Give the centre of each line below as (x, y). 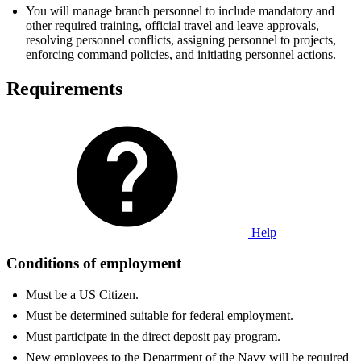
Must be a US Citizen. (82, 295)
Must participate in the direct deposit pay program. (153, 337)
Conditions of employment (94, 263)
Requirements (64, 88)
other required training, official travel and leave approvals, (172, 25)
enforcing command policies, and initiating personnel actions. (181, 54)
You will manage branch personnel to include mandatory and (180, 10)
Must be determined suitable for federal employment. (160, 316)
